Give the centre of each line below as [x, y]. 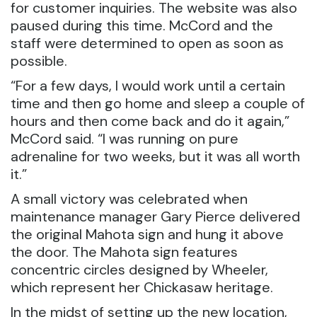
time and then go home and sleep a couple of [158, 103]
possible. [39, 61]
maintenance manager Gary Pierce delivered [155, 217]
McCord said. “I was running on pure [125, 139]
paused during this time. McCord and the [142, 25]
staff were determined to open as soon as [147, 43]
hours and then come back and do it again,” [150, 121]
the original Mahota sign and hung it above [147, 234]
